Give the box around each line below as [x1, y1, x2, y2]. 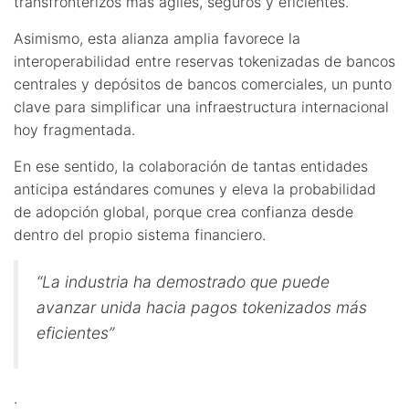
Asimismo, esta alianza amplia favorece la [14, 28, 300, 47]
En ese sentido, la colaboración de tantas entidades [14, 156, 368, 175]
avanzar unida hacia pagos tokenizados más [37, 297, 367, 317]
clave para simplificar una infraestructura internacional [14, 97, 389, 116]
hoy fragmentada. [14, 120, 135, 139]
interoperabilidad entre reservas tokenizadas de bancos [14, 51, 395, 70]
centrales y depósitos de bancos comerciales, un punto [14, 74, 392, 93]
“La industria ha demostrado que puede [37, 271, 330, 291]
